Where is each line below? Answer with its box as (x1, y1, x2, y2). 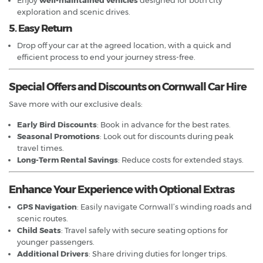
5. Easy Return (9, 22, 72, 34)
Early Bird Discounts (17, 119, 97, 129)
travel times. (17, 143, 64, 153)
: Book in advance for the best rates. (97, 119, 231, 129)
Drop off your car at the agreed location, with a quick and (17, 40, 231, 50)
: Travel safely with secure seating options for (61, 225, 228, 235)
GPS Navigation (17, 201, 77, 211)
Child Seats (17, 225, 61, 235)
